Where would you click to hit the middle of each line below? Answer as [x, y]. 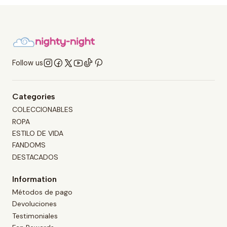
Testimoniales [35, 216]
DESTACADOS [35, 157]
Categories [34, 96]
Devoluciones [34, 204]
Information [34, 179]
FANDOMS [29, 145]
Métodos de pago [42, 192]
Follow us [28, 63]
